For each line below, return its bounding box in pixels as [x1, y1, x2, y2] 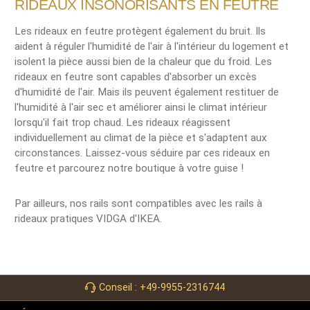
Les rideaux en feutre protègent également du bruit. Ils [15, 24, 266, 37]
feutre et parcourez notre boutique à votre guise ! [15, 161, 244, 174]
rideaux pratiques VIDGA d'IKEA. [15, 212, 162, 225]
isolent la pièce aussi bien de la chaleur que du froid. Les [15, 55, 272, 68]
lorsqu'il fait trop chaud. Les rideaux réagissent [15, 116, 230, 129]
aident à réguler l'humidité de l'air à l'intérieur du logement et [15, 39, 289, 53]
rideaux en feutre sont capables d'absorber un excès [15, 70, 257, 83]
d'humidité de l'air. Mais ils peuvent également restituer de [15, 85, 279, 98]
